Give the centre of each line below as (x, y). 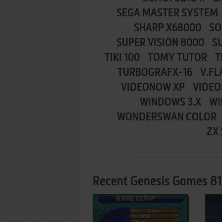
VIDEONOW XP (153, 88)
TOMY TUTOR (177, 58)
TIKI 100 (122, 58)
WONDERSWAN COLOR (166, 117)
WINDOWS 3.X (170, 103)
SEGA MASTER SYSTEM (167, 13)
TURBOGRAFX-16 (155, 73)
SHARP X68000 (167, 28)
